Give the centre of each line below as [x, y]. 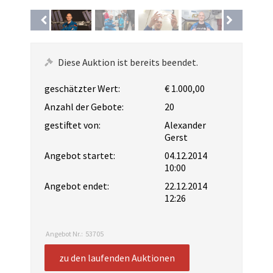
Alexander [186, 125]
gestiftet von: [73, 125]
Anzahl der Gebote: [84, 106]
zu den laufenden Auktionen [117, 257]
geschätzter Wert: [82, 88]
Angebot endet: [77, 186]
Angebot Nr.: [64, 233]
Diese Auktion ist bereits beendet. [128, 62]
